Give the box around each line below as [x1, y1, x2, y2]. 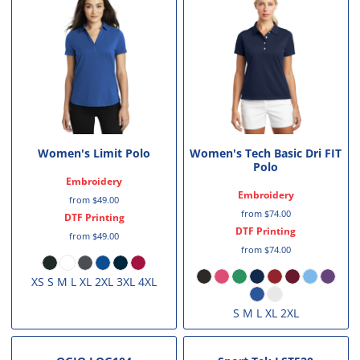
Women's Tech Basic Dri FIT [190, 145, 342, 161]
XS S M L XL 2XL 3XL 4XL [31, 273, 157, 289]
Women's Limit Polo [38, 145, 151, 161]
